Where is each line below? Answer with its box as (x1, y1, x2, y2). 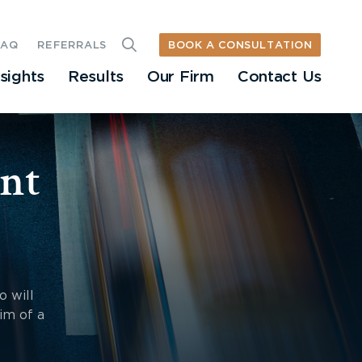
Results (67, 69, 124, 86)
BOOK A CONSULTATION (168, 40, 313, 51)
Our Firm (147, 69, 214, 86)
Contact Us (237, 69, 322, 86)
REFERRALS (37, 40, 107, 52)
